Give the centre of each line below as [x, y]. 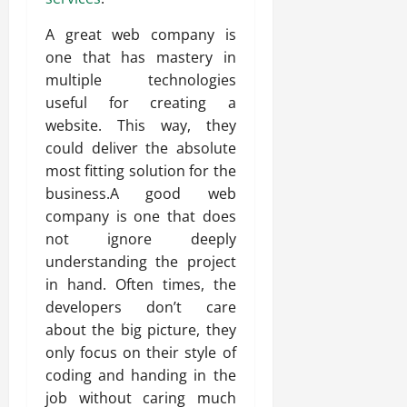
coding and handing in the [141, 375]
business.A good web [141, 194]
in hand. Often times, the [141, 284]
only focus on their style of [141, 352]
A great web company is [141, 35]
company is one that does [141, 216]
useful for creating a [141, 103]
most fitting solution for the [141, 171]
